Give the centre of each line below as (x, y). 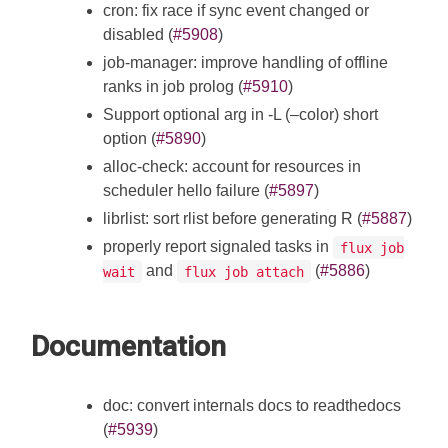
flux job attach (244, 271)
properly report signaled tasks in (218, 247)
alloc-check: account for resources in (232, 167)
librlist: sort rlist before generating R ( (232, 219)
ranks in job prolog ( (173, 87)
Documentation (128, 347)
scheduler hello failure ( (186, 191)
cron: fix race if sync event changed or (236, 11)
